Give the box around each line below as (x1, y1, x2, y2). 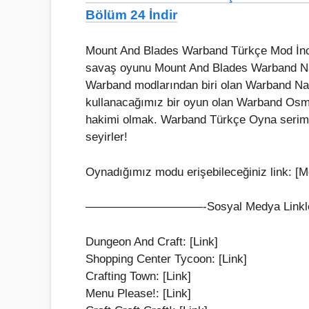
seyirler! (86, 130, 128, 144)
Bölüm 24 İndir (86, 7, 177, 22)
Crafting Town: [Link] (86, 269, 191, 283)
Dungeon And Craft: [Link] (86, 235, 218, 248)
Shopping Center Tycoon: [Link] (86, 252, 247, 266)
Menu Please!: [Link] (86, 286, 191, 300)
